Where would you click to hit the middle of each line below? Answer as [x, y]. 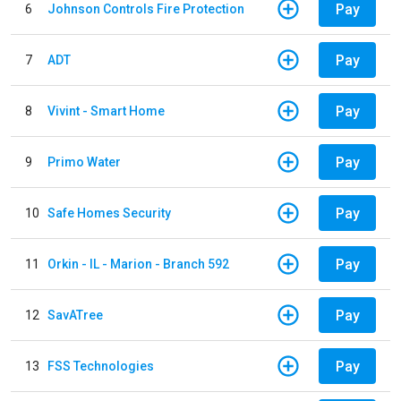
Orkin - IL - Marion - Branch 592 [138, 264]
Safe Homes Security [109, 213]
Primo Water [84, 162]
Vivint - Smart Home [106, 111]
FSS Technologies [101, 366]
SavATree [75, 315]
